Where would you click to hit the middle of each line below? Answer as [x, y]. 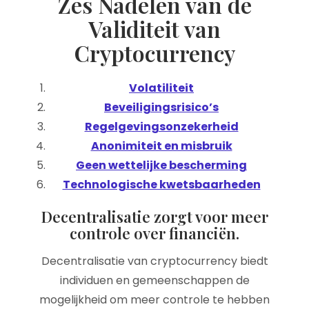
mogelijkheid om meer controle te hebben [154, 300]
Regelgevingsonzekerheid [161, 127]
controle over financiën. [154, 233]
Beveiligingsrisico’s [161, 107]
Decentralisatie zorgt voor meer [154, 217]
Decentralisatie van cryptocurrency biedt [154, 261]
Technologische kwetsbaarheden [161, 185]
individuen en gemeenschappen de [154, 280]
